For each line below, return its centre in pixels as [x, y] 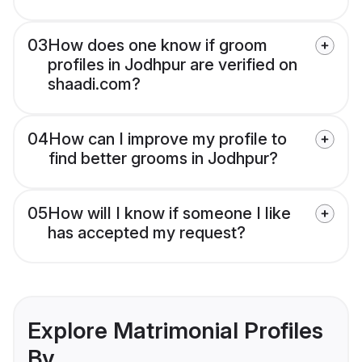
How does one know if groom [158, 46]
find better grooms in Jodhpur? [163, 159]
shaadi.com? [94, 84]
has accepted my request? [147, 233]
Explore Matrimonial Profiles [175, 331]
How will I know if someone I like [169, 214]
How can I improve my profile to [168, 139]
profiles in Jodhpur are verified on [173, 65]
